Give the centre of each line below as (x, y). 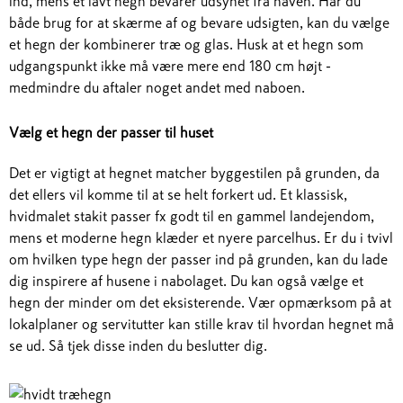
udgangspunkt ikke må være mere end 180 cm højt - (170, 66)
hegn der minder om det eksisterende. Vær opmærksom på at (200, 302)
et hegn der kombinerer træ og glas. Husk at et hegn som (186, 44)
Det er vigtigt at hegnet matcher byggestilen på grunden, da (194, 173)
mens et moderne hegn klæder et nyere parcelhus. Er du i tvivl (201, 237)
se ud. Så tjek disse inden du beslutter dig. (138, 345)
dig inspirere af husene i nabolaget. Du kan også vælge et (186, 281)
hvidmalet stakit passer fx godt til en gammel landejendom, (192, 216)
